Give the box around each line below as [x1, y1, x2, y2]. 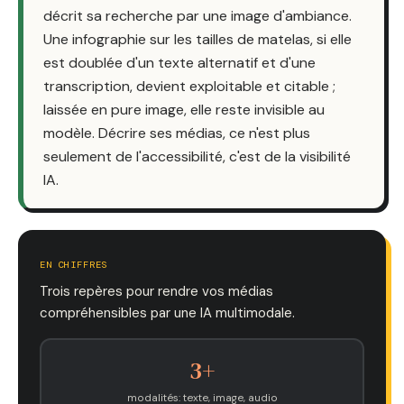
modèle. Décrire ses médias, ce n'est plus [43, 123, 310, 142]
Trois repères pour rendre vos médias [40, 281, 273, 300]
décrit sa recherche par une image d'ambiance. [43, 5, 352, 25]
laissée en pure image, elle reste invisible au [43, 99, 325, 119]
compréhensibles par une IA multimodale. [40, 303, 295, 322]
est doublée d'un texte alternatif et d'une [43, 52, 316, 72]
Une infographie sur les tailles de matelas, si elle [43, 29, 352, 49]
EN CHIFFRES [40, 258, 108, 271]
